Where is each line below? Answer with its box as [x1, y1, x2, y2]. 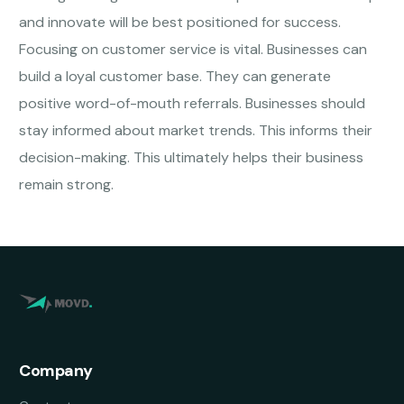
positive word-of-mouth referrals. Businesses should [19, 94, 366, 114]
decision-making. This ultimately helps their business [19, 148, 364, 168]
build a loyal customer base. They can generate [19, 67, 332, 87]
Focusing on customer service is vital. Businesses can [19, 40, 368, 60]
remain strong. [19, 175, 115, 195]
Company [19, 360, 93, 382]
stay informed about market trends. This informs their [19, 121, 373, 141]
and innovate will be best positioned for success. [19, 13, 342, 32]
